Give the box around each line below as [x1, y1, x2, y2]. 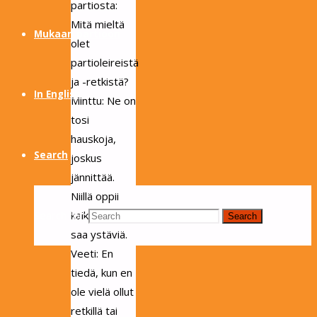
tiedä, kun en [71, 265, 132, 280]
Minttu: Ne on [71, 93, 136, 108]
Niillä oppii [71, 189, 119, 204]
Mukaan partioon [34, 28, 120, 40]
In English [34, 88, 81, 100]
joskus [71, 151, 102, 166]
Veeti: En [71, 246, 113, 261]
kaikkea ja [71, 208, 117, 223]
